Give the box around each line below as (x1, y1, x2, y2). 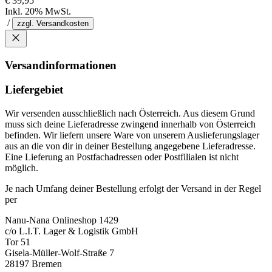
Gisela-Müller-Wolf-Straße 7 (5, 248, 114, 259)
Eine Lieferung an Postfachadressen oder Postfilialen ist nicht (5, 152, 239, 163)
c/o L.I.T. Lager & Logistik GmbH (5, 226, 138, 237)
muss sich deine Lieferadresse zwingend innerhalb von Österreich (5, 119, 256, 130)
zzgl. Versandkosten (17, 19, 89, 28)
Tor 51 (5, 237, 30, 248)
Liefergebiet (5, 83, 63, 97)
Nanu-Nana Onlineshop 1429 (5, 215, 118, 226)
